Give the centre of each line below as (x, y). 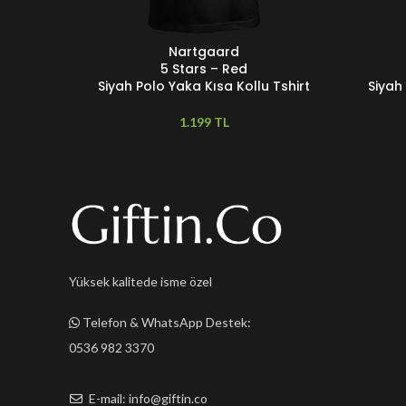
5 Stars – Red (204, 69)
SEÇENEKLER (114, 52)
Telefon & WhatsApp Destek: (165, 323)
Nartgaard (204, 52)
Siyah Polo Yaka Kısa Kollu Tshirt (204, 86)
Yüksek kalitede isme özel (140, 282)
